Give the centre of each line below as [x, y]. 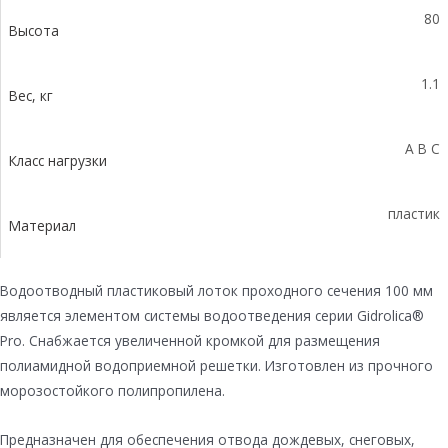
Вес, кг [31, 95]
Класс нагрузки [58, 160]
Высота [34, 30]
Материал [42, 225]
